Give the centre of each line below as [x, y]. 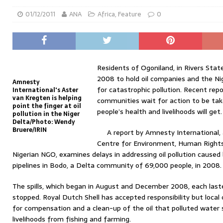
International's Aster [45, 90]
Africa [106, 14]
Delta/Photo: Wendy [44, 122]
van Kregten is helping [47, 98]
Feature [130, 14]
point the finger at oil [47, 106]
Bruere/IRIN [30, 130]
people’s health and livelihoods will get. [160, 111]
